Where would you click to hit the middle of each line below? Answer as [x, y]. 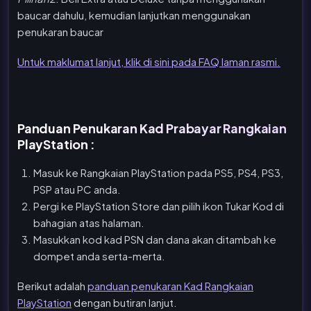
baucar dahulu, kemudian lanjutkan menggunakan [134, 15]
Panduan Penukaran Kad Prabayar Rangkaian [152, 128]
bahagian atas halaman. [89, 223]
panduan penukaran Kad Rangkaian [170, 286]
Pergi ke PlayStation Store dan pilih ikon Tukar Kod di [158, 206]
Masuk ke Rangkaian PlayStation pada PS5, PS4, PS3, [158, 173]
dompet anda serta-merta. [99, 256]
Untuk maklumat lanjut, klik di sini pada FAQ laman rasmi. [149, 61]
